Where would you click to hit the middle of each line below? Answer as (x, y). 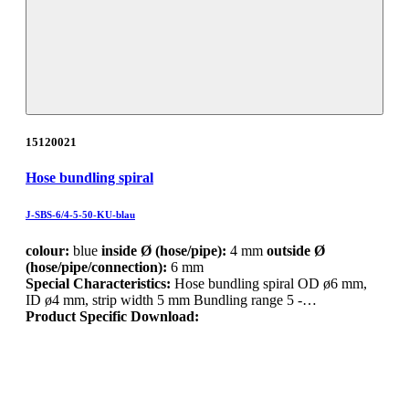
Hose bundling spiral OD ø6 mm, (271, 284)
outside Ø (296, 251)
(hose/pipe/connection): (96, 267)
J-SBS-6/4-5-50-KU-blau (80, 215)
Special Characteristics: (100, 284)
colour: (47, 251)
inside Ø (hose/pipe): (164, 251)
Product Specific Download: (112, 317)
